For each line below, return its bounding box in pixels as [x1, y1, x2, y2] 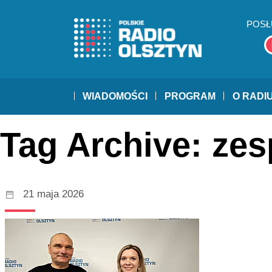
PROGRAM [165, 91, 216, 102]
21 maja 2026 [23, 188, 84, 200]
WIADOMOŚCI [83, 91, 148, 102]
